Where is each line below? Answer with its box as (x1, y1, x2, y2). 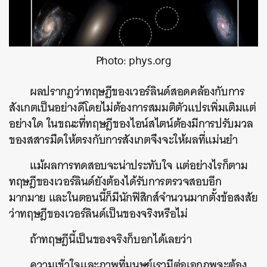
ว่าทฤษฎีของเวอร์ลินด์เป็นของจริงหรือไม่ (9, 203, 188, 223)
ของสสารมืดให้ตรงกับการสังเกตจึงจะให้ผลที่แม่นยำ (9, 129, 238, 150)
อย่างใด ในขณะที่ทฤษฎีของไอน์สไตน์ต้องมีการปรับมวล (9, 113, 253, 133)
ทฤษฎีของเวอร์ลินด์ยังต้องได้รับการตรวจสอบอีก (9, 171, 222, 191)
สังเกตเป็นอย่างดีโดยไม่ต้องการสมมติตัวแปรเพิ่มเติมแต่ (9, 97, 256, 117)
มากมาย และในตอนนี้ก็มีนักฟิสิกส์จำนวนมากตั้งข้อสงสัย (9, 187, 258, 207)
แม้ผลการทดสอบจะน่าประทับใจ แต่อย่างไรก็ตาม (30, 155, 248, 175)
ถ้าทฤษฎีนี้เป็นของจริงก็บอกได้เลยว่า (30, 229, 192, 249)
